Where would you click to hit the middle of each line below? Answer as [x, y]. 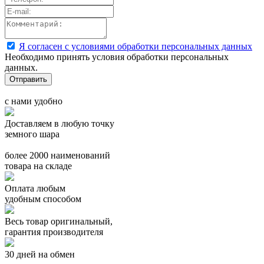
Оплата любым [35, 188]
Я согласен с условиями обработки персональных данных [136, 46]
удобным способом [43, 199]
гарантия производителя [54, 232]
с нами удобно [34, 101]
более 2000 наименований [57, 155]
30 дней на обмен [40, 254]
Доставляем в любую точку [60, 123]
